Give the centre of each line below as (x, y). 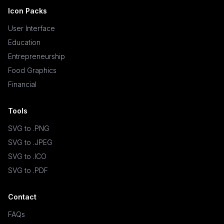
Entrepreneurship (36, 56)
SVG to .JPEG (30, 142)
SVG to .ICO (27, 156)
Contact (22, 197)
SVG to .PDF (28, 170)
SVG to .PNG (29, 128)
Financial (22, 84)
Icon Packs (27, 11)
